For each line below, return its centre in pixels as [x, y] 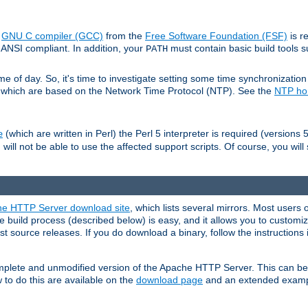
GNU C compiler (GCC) [52, 36]
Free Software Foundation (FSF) [216, 36]
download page [169, 280]
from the [124, 36]
